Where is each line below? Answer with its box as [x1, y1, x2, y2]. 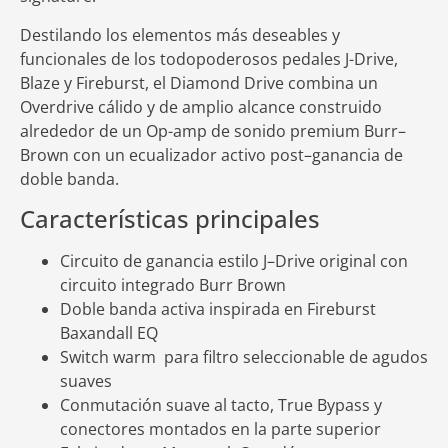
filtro [203, 346, 239, 369]
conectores [60, 418, 145, 441]
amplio [182, 95, 234, 118]
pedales [282, 47, 341, 70]
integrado [121, 274, 195, 297]
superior [316, 418, 381, 441]
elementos [132, 23, 212, 46]
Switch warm [60, 346, 164, 369]
